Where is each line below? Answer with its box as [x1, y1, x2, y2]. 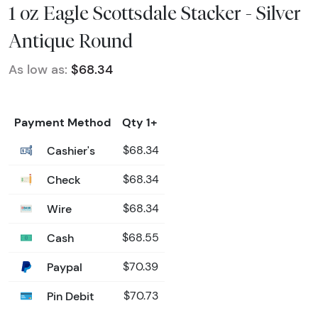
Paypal [44, 259, 82, 274]
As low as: [9, 61, 67, 77]
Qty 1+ [122, 114, 158, 129]
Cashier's [44, 143, 95, 158]
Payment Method [14, 114, 111, 129]
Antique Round [9, 28, 133, 52]
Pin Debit [44, 288, 94, 303]
